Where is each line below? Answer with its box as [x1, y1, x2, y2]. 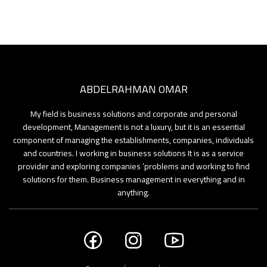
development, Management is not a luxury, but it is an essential [22, 119, 245, 135]
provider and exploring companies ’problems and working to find [17, 158, 250, 174]
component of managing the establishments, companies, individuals [13, 132, 254, 148]
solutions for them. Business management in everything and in [22, 171, 245, 187]
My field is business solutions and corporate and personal [30, 105, 237, 122]
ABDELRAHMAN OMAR [79, 79, 188, 99]
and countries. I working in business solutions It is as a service [23, 145, 244, 161]
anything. [117, 184, 150, 200]
